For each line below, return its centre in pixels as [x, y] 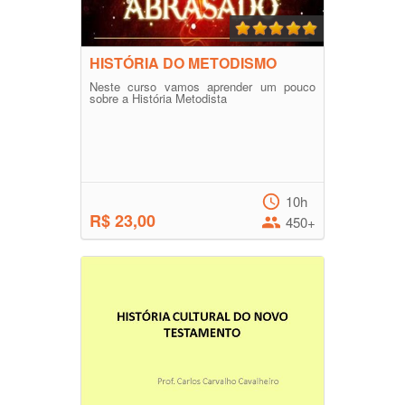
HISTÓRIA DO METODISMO [183, 63]
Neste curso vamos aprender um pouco [202, 87]
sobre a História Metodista [158, 99]
